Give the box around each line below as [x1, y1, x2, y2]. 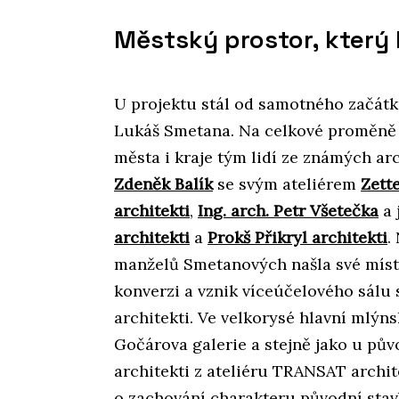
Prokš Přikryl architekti [208, 227, 387, 248]
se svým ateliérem [213, 174, 361, 195]
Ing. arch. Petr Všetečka [198, 200, 379, 222]
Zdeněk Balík [114, 174, 213, 195]
